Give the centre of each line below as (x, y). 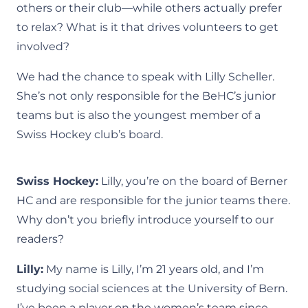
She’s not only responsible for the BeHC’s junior (146, 96)
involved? (43, 46)
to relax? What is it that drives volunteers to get (147, 27)
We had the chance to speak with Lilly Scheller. (145, 77)
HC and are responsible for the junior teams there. (153, 200)
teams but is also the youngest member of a (139, 115)
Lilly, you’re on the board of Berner (193, 181)
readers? (40, 239)
